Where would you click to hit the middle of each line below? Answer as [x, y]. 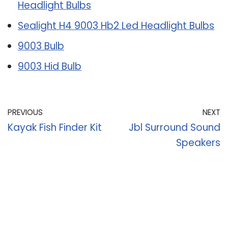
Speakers [198, 142]
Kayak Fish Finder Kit [55, 127]
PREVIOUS [25, 112]
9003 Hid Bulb [50, 66]
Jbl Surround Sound [175, 127]
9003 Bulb [41, 46]
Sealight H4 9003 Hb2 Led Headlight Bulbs [116, 25]
